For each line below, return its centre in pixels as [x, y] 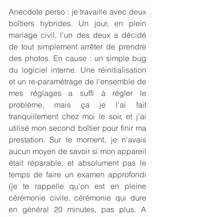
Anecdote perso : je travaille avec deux [77, 11]
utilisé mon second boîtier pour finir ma [77, 128]
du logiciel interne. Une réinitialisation [77, 70]
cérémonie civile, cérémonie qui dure [77, 197]
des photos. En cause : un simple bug [77, 58]
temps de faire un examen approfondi [77, 174]
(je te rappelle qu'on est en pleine [77, 186]
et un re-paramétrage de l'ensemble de [77, 81]
